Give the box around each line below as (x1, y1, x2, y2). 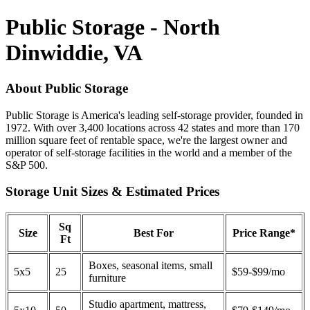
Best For (133, 227, 174, 239)
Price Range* (232, 227, 295, 239)
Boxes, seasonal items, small (89, 259, 212, 272)
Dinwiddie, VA (6, 40, 143, 66)
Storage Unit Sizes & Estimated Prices (6, 184, 219, 199)
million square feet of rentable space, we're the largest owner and (6, 134, 287, 146)
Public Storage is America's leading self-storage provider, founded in (6, 109, 303, 121)
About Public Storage (6, 80, 128, 95)
